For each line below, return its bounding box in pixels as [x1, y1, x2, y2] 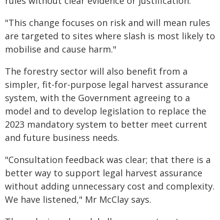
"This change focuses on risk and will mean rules [5, 16, 210, 28]
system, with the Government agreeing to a [5, 91, 190, 104]
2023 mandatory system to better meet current [5, 118, 207, 130]
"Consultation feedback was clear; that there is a [5, 153, 211, 165]
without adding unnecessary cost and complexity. [5, 180, 215, 192]
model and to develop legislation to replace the [5, 105, 206, 117]
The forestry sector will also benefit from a [5, 65, 188, 77]
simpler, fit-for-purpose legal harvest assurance [5, 78, 208, 90]
